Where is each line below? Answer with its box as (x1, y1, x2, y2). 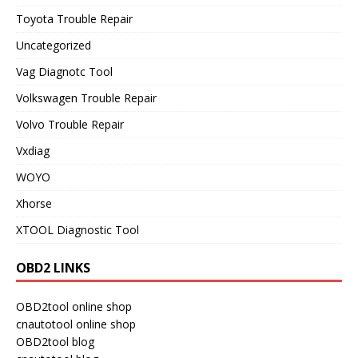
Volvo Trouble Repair (16, 117, 124, 133)
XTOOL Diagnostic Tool (16, 222, 139, 238)
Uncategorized (16, 38, 91, 54)
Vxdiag (16, 143, 50, 159)
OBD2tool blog (16, 334, 94, 350)
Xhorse (16, 196, 52, 212)
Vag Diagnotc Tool (16, 64, 113, 80)
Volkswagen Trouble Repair (16, 90, 157, 106)
